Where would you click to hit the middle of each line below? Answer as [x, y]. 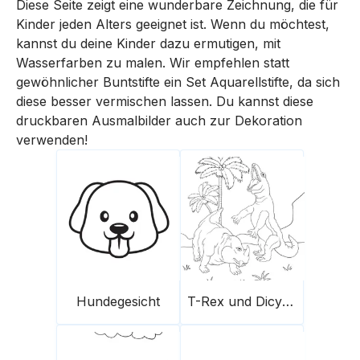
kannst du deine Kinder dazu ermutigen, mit [148, 44]
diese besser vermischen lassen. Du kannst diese [165, 102]
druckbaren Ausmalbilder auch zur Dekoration [159, 121]
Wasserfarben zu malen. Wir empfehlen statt [153, 63]
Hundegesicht [118, 302]
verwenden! [52, 140]
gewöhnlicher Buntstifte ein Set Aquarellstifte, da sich [178, 82]
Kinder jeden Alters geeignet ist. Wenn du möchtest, [173, 25]
